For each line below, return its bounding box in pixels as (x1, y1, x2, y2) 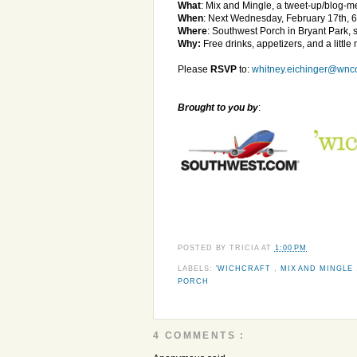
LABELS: (178, 264, 216, 273)
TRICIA (229, 244, 261, 253)
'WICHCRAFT (215, 264, 274, 273)
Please (178, 63, 210, 75)
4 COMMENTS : (153, 330, 245, 342)
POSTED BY (178, 244, 230, 253)
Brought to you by (178, 101, 258, 113)
